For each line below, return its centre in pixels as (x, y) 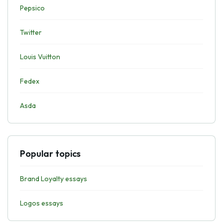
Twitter (31, 32)
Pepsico (32, 8)
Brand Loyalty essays (54, 179)
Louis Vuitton (40, 57)
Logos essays (42, 203)
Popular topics (50, 154)
